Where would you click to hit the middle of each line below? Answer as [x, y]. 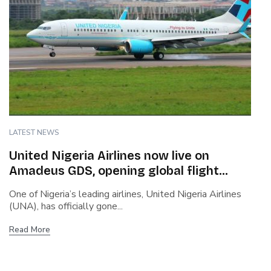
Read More [30, 230]
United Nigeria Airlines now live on [109, 156]
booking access [54, 186]
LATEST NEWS [34, 133]
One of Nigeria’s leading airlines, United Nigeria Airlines [125, 194]
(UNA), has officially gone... [66, 207]
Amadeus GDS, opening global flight [114, 171]
